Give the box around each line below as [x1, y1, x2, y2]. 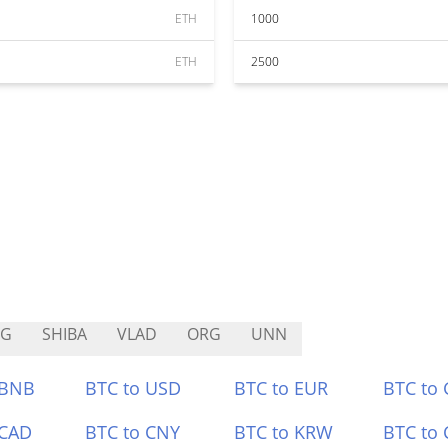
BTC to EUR [234, 376, 328, 400]
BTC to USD [85, 376, 182, 400]
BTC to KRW [234, 420, 333, 444]
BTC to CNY [85, 420, 181, 444]
